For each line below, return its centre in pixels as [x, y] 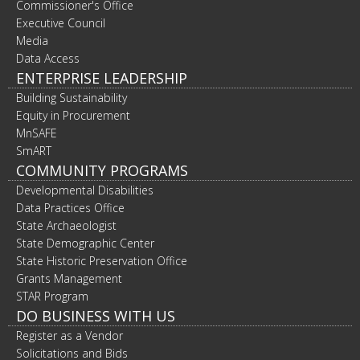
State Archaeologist [66, 225]
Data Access [48, 58]
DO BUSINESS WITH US [96, 316]
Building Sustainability [72, 98]
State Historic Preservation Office [102, 261]
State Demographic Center [85, 243]
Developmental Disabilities [85, 190]
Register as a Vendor [70, 335]
